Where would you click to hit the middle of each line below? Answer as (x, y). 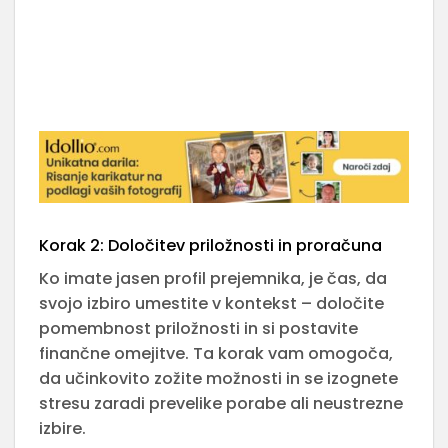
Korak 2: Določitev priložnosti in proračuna (210, 245)
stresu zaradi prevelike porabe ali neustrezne (221, 403)
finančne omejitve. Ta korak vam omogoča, (216, 353)
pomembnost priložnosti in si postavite (198, 328)
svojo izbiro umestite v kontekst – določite (211, 303)
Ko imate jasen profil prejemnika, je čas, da (213, 278)
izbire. (62, 428)
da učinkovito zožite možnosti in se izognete (218, 378)
